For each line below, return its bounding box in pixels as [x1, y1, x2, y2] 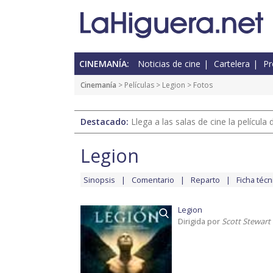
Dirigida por [178, 216, 222, 227]
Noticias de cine [138, 58, 200, 70]
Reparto [191, 174, 220, 186]
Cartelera [214, 58, 250, 70]
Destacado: [80, 116, 131, 128]
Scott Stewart [222, 216, 271, 227]
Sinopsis [83, 174, 115, 186]
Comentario [132, 174, 174, 186]
